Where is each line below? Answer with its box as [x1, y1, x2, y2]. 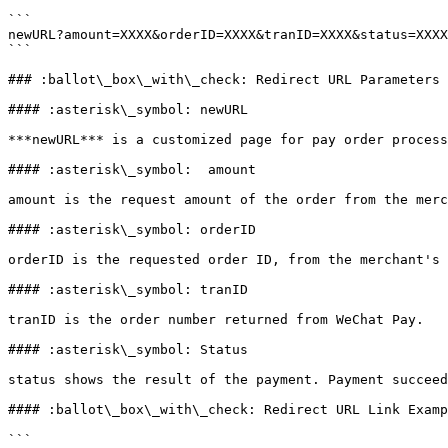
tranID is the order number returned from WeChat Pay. [8, 312, 424, 327]
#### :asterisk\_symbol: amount [8, 162, 256, 177]
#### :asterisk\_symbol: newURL [8, 102, 248, 117]
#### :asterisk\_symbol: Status [8, 342, 248, 357]
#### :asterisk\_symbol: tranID [8, 282, 248, 297]
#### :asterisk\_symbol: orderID [8, 222, 256, 237]
